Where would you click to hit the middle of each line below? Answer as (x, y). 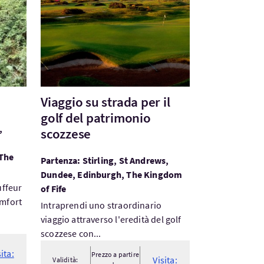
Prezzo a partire (115, 254)
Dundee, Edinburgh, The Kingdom (111, 174)
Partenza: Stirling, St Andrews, (105, 160)
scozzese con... (71, 233)
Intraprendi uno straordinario (101, 205)
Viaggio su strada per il (105, 102)
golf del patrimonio (95, 118)
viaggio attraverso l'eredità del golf (111, 219)
